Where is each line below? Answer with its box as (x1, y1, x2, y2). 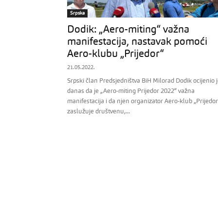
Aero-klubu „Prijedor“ (67, 49, 164, 59)
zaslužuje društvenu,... (67, 109, 130, 115)
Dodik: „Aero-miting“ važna (67, 25, 189, 35)
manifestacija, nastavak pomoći (67, 37, 207, 47)
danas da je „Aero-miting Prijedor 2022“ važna (67, 88, 195, 94)
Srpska (70, 11, 85, 16)
